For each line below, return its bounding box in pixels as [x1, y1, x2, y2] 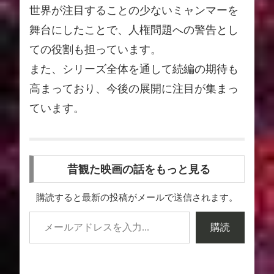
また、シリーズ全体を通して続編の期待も [29, 62, 239, 75]
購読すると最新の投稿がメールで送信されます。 [36, 192, 238, 203]
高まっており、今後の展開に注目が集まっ [29, 82, 239, 95]
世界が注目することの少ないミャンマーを [29, 4, 239, 17]
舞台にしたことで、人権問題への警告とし [29, 23, 239, 36]
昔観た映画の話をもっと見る [67, 163, 210, 176]
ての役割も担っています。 [29, 43, 161, 56]
